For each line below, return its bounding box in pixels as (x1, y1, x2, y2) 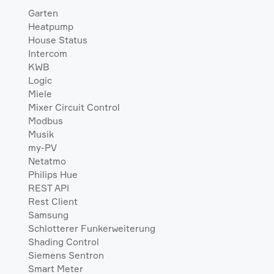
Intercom (28, 47, 67, 59)
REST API (28, 182, 69, 194)
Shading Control (28, 235, 99, 248)
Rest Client (28, 195, 78, 207)
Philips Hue (28, 168, 78, 180)
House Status (28, 34, 87, 46)
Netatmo (28, 155, 66, 167)
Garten (28, 7, 58, 19)
